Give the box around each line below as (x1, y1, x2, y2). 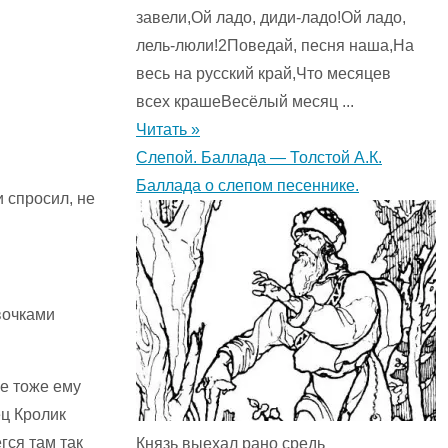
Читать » (136, 121, 200, 139)
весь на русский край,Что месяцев (136, 65, 391, 83)
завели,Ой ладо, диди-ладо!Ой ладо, (136, 9, 406, 27)
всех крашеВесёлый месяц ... (136, 93, 354, 111)
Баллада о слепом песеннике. (136, 177, 359, 195)
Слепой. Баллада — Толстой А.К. (136, 149, 382, 167)
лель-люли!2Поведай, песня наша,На (136, 37, 414, 55)
